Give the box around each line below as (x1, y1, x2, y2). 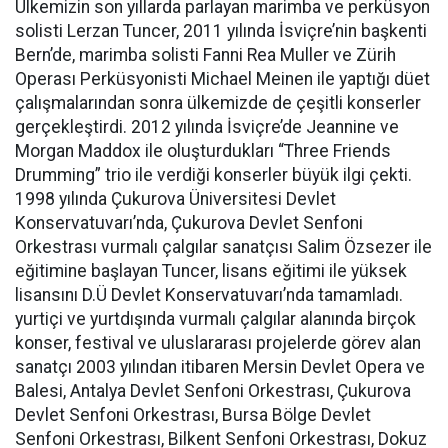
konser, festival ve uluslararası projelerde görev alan (15, 333, 421, 353)
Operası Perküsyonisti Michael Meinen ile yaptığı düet (15, 69, 430, 89)
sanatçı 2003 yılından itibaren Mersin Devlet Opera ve (15, 357, 425, 377)
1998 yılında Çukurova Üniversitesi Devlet (15, 189, 336, 209)
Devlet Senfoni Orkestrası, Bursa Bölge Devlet (15, 405, 371, 425)
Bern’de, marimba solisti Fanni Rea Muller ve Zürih (15, 45, 396, 65)
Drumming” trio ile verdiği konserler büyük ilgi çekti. (15, 165, 412, 185)
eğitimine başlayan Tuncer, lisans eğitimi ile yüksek (15, 261, 407, 281)
